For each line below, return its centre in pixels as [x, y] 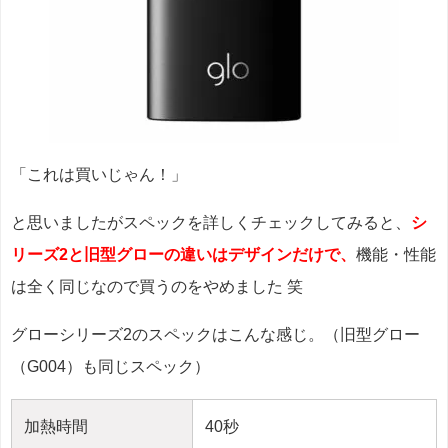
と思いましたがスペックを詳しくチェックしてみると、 [211, 222]
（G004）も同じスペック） [110, 366]
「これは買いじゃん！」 [99, 174]
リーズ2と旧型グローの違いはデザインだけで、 [183, 254]
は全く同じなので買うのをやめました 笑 [157, 286]
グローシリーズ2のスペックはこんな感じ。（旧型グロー [215, 334]
